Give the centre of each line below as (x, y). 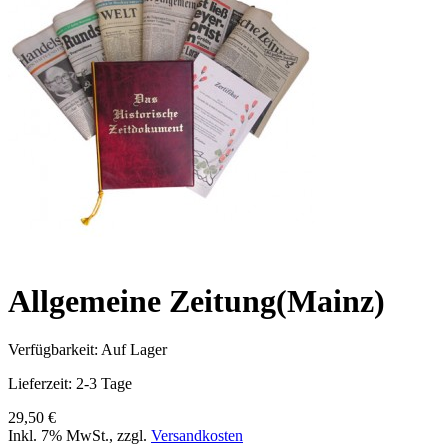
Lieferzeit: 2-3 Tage (70, 384)
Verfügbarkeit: (54, 350)
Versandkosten (197, 436)
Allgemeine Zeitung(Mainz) (196, 300)
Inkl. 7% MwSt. (58, 436)
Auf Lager (134, 350)
